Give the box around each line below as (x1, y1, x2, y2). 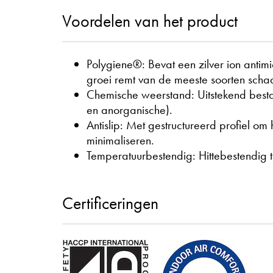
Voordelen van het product (62, 10, 238, 32)
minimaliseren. (87, 132, 154, 148)
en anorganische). (87, 101, 172, 118)
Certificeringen (62, 192, 158, 214)
